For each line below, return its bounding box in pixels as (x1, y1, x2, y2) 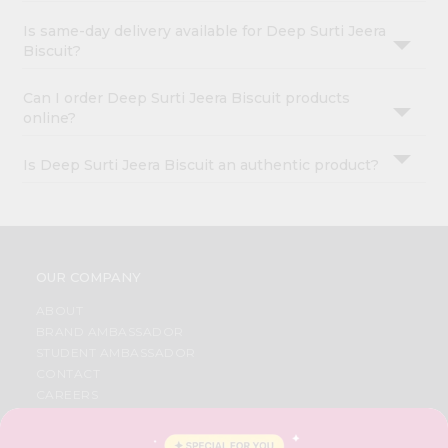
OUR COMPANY (35, 269, 141, 286)
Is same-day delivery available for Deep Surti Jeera (23, 22, 387, 41)
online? (23, 109, 77, 128)
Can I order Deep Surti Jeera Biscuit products (23, 89, 351, 108)
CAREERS (35, 387, 99, 403)
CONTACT (35, 366, 101, 382)
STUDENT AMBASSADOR (35, 345, 196, 361)
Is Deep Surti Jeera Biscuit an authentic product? (23, 156, 380, 175)
